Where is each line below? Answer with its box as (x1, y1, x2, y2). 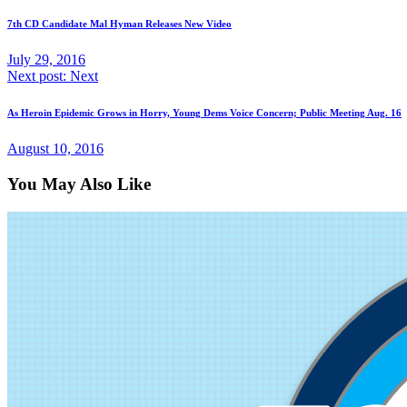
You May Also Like (7, 174, 151, 194)
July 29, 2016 (7, 52, 85, 68)
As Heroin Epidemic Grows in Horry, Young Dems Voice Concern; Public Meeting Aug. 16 (7, 107, 402, 119)
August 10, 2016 (7, 141, 104, 157)
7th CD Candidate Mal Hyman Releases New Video (7, 18, 232, 30)
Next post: (7, 68, 66, 84)
